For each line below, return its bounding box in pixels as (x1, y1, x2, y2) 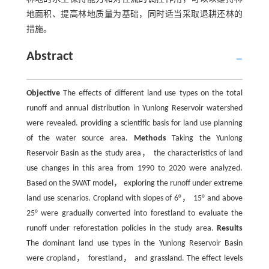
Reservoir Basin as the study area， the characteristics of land (26, 149, 243, 158)
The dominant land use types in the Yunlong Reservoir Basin (26, 239, 243, 248)
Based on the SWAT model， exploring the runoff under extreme (26, 179, 243, 188)
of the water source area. (26, 134, 134, 143)
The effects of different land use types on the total (59, 89, 243, 98)
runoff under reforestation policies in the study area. (26, 224, 217, 233)
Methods (133, 134, 166, 143)
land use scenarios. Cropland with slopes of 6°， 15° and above (26, 194, 243, 203)
